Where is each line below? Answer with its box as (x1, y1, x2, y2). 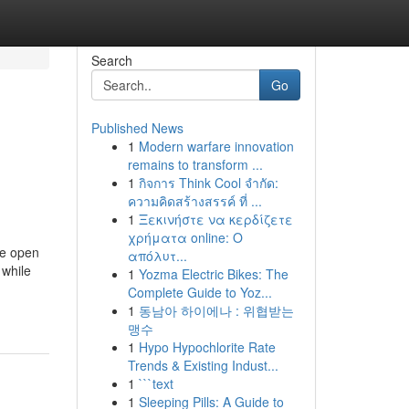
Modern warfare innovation (138, 137, 294, 155)
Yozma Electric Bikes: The (138, 265, 288, 283)
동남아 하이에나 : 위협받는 (138, 301, 294, 320)
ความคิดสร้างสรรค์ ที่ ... (127, 192, 262, 210)
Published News (90, 119, 184, 137)
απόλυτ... (127, 246, 187, 265)
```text (138, 374, 173, 393)
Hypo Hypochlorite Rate (138, 338, 276, 356)
